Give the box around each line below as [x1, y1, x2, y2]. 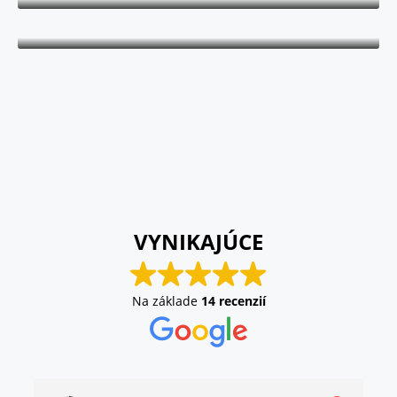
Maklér [179, 3, 218, 19]
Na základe [131, 292, 201, 309]
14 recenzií [200, 292, 266, 309]
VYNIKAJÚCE [134, 227, 263, 256]
